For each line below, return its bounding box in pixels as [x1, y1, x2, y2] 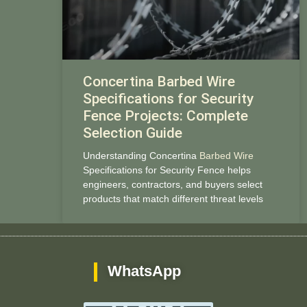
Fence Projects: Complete [82, 107, 248, 124]
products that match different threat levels [82, 193, 263, 204]
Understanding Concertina [82, 149, 199, 161]
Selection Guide [82, 124, 182, 141]
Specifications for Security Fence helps [82, 164, 251, 175]
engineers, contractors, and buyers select [82, 178, 262, 190]
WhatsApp [108, 262, 182, 280]
